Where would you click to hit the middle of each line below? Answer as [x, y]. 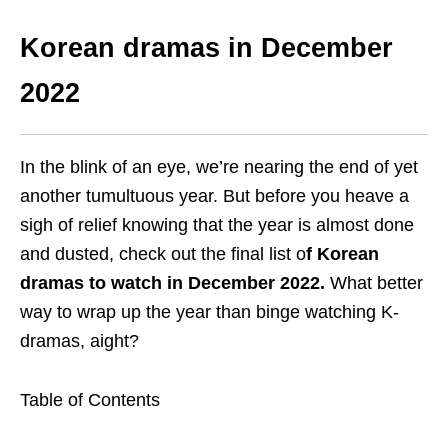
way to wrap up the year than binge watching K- [209, 312]
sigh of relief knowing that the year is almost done [217, 225]
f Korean [342, 254]
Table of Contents [90, 400]
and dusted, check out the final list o [163, 254]
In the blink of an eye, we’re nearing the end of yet [219, 167]
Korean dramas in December [206, 48]
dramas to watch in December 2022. [175, 283]
